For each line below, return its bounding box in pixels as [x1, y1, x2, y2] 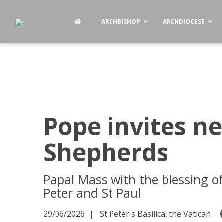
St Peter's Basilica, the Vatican [94, 208, 211, 219]
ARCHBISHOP [101, 17, 141, 26]
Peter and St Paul [43, 184, 141, 201]
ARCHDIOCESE [163, 17, 205, 26]
